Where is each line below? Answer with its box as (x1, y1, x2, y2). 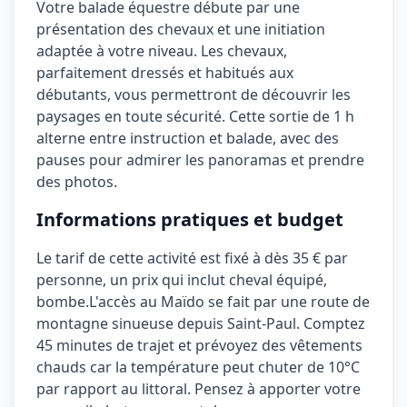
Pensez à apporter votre (191, 379, 361, 399)
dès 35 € (264, 248, 321, 268)
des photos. (36, 172, 117, 192)
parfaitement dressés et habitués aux (36, 63, 293, 83)
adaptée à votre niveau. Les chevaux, (36, 41, 287, 61)
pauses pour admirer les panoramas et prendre (36, 150, 364, 170)
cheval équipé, (229, 270, 327, 290)
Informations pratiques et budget (36, 207, 343, 232)
